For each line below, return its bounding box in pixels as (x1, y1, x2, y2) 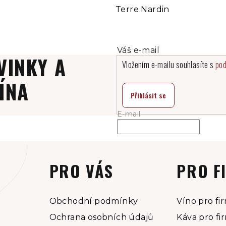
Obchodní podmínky (49, 196, 138, 206)
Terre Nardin (116, 4, 169, 14)
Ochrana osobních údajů (49, 212, 154, 222)
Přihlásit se (131, 89, 166, 100)
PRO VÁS (49, 158, 114, 183)
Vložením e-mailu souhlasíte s (122, 58, 215, 71)
